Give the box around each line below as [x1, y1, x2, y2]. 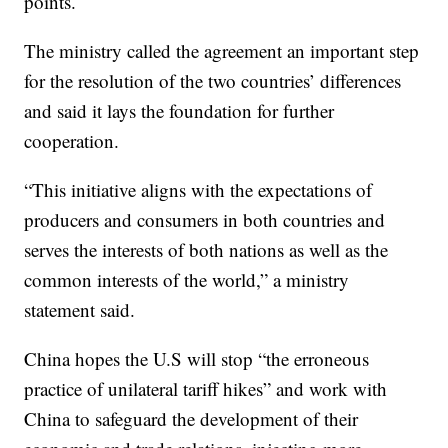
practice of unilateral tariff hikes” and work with [24, 376, 388, 402]
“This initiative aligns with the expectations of [24, 177, 373, 203]
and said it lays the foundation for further [24, 98, 335, 124]
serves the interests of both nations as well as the [24, 237, 389, 263]
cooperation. [24, 128, 120, 154]
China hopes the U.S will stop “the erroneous [24, 346, 370, 372]
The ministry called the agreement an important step [24, 38, 420, 64]
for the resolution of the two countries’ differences [24, 68, 402, 94]
